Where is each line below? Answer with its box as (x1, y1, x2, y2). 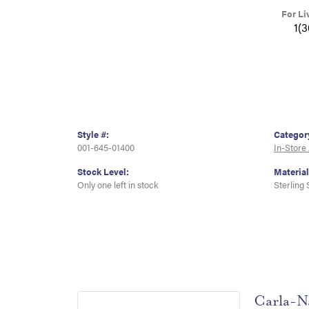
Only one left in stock (77, 179, 159, 192)
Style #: (77, 128, 109, 141)
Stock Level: (77, 166, 129, 179)
